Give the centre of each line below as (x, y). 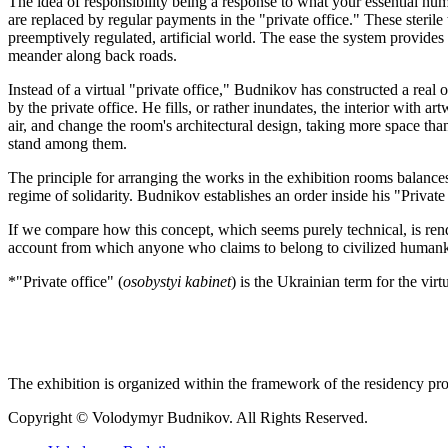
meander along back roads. (92, 56)
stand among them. (67, 144)
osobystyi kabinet (177, 282)
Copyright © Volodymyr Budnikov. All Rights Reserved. (188, 418)
